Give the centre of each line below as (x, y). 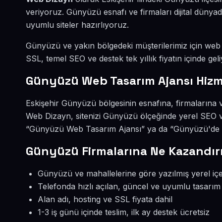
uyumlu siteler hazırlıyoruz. (77, 25)
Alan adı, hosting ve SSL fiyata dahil (105, 199)
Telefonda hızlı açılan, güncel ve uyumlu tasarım (129, 186)
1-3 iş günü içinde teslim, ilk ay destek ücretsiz (124, 212)
